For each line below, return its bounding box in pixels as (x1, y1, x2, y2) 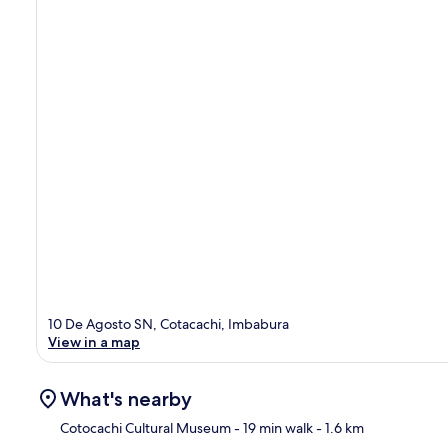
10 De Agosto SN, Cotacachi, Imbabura (48, 314, 289, 333)
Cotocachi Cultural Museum (60, 418, 231, 437)
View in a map (48, 332, 140, 351)
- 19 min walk (231, 418, 313, 437)
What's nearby (60, 386, 192, 411)
